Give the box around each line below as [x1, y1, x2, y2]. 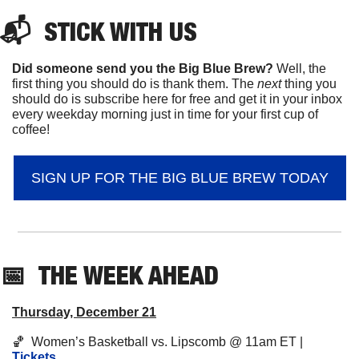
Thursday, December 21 [12, 305, 156, 320]
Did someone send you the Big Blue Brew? [12, 62, 273, 76]
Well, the [273, 62, 326, 76]
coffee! [12, 123, 50, 137]
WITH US [104, 16, 197, 47]
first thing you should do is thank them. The [12, 77, 257, 91]
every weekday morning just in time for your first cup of [12, 107, 318, 122]
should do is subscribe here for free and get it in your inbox [12, 92, 342, 107]
